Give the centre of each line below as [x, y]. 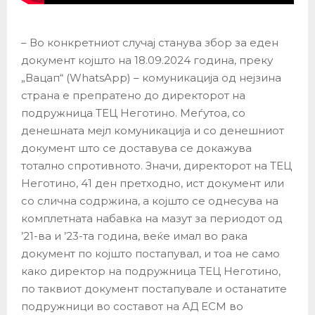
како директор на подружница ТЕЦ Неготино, [151, 271]
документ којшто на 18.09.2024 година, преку [147, 60]
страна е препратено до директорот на [133, 96]
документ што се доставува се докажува [136, 148]
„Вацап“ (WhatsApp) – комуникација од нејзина [151, 78]
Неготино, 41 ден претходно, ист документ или [153, 184]
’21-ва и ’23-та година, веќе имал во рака [134, 236]
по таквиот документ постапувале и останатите [154, 289]
